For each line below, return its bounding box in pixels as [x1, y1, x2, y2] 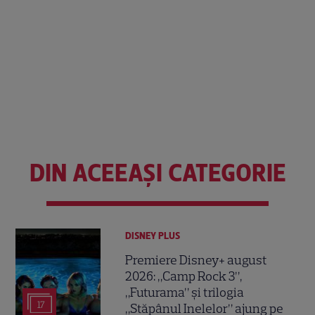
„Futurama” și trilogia [125, 285, 245, 301]
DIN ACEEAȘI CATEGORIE [29, 157, 286, 188]
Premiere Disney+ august [125, 252, 268, 269]
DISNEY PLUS [125, 229, 181, 242]
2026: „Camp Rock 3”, [125, 269, 243, 285]
